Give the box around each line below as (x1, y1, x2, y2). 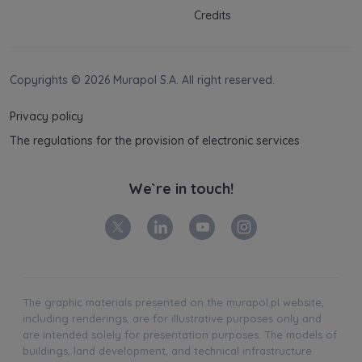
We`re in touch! (128, 179, 234, 199)
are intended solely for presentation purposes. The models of (23, 328, 337, 342)
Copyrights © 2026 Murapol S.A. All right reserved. (10, 73, 275, 88)
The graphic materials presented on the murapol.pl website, (23, 296, 324, 309)
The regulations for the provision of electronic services (10, 133, 300, 149)
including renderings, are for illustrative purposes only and (23, 312, 322, 326)
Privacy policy (10, 109, 83, 124)
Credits (194, 8, 231, 23)
